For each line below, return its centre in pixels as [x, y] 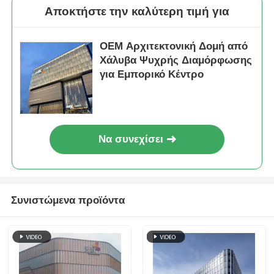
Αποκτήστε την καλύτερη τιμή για [137, 11]
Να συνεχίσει [131, 139]
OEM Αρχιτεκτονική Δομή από [174, 46]
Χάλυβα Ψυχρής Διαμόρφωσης [176, 61]
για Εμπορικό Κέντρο [152, 75]
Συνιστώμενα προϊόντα [68, 201]
